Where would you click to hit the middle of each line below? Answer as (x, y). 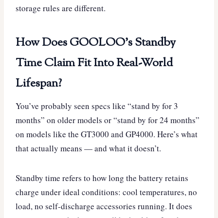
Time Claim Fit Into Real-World (94, 63)
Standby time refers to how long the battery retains (102, 178)
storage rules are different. (61, 8)
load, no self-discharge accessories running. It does (104, 206)
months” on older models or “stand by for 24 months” (108, 120)
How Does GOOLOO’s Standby (96, 43)
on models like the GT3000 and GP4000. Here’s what (107, 134)
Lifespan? (39, 83)
